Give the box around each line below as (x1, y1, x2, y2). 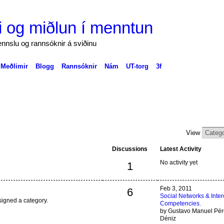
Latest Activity (159, 145, 201, 152)
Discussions (112, 145, 147, 152)
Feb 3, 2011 (159, 184, 192, 192)
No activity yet (159, 158, 197, 166)
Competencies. (159, 199, 201, 207)
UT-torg (125, 62, 148, 70)
